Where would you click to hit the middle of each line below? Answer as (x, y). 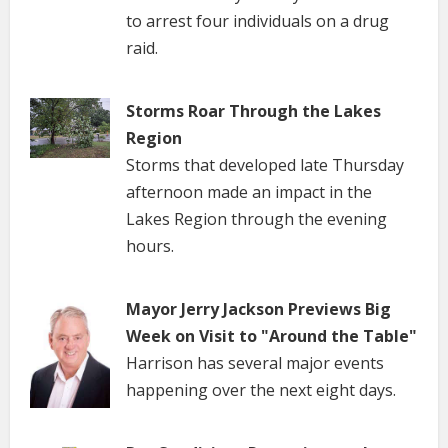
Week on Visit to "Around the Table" (271, 335)
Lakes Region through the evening (256, 218)
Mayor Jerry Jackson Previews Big (258, 308)
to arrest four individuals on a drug (257, 20)
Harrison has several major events (255, 362)
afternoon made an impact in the (249, 191)
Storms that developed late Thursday (265, 164)
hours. (150, 245)
